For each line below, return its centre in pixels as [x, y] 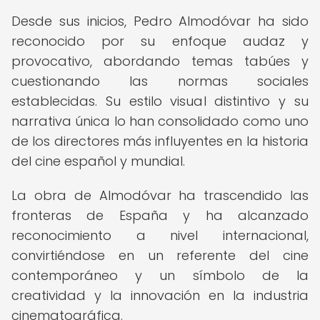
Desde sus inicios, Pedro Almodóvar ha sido [160, 21]
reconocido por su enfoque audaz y [160, 41]
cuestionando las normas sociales [160, 81]
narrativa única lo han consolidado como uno [160, 121]
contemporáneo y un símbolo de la [160, 275]
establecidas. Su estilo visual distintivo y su [160, 101]
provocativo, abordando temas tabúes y [160, 61]
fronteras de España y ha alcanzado [160, 215]
